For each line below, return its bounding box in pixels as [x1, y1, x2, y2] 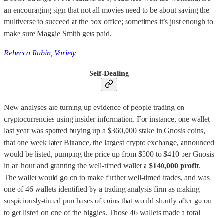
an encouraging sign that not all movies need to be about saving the [4, 6, 209, 15]
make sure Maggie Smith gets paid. [4, 29, 111, 38]
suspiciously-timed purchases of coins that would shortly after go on [4, 196, 212, 205]
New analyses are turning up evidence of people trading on [4, 103, 184, 111]
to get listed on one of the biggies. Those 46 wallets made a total [4, 208, 200, 217]
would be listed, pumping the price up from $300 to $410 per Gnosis [4, 149, 214, 158]
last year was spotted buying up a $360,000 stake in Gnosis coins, [4, 126, 205, 135]
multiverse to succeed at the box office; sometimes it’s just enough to [4, 18, 213, 26]
